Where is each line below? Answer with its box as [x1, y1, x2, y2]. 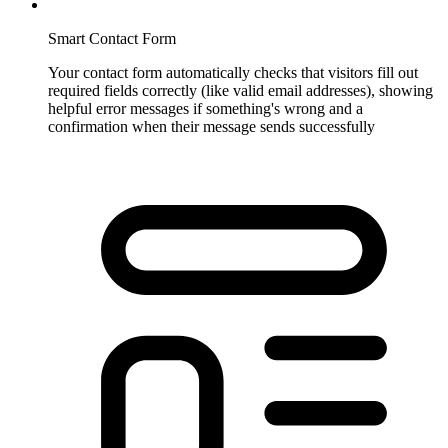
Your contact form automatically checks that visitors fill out [48, 63, 418, 81]
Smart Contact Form [48, 29, 176, 47]
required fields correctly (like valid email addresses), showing [48, 81, 433, 99]
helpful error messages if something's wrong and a [48, 99, 363, 117]
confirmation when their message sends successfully [48, 117, 375, 135]
